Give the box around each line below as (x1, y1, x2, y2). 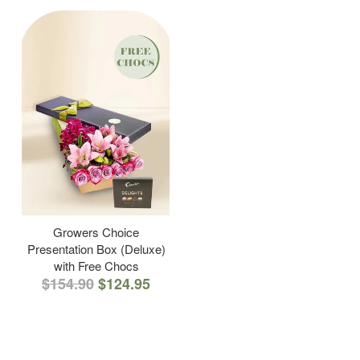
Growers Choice (53, 223, 139, 240)
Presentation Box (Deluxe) (27, 239, 166, 257)
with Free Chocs (53, 256, 139, 274)
